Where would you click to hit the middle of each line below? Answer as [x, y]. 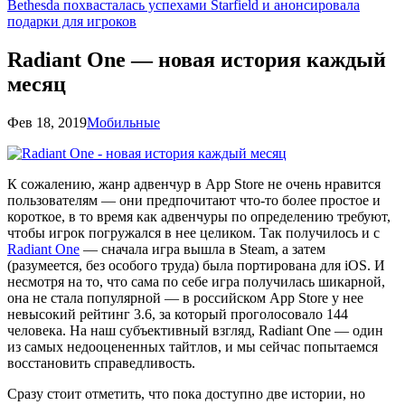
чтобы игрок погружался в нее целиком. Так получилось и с [193, 232]
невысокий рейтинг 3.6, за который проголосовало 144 [178, 314]
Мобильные [123, 122]
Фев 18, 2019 [47, 122]
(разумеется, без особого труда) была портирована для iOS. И [196, 265]
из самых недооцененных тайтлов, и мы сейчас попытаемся [193, 346]
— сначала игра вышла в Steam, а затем [202, 249]
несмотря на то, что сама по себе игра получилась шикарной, [196, 281]
